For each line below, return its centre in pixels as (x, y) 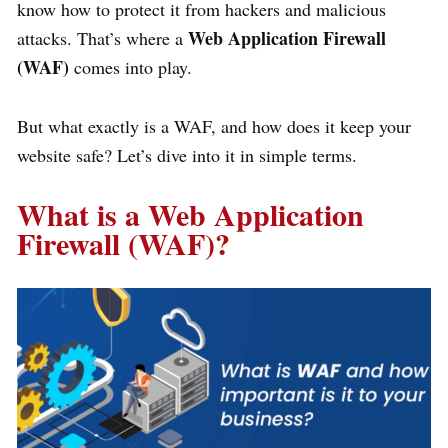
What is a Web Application (190, 214)
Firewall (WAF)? (123, 243)
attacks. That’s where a (102, 38)
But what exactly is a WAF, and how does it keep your (214, 126)
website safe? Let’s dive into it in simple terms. (187, 155)
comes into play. (133, 67)
